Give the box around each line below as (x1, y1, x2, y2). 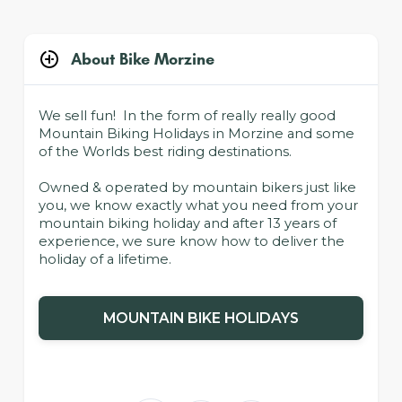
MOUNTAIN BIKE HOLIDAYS (103, 310, 299, 328)
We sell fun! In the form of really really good (38, 108, 336, 125)
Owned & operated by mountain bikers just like (38, 179, 356, 197)
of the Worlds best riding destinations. (38, 144, 292, 161)
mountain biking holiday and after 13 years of (38, 215, 336, 232)
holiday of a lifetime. (38, 251, 171, 268)
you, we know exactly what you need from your (38, 197, 358, 214)
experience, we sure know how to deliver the (38, 233, 345, 250)
